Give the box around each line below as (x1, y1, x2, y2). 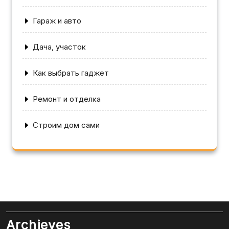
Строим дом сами (33, 120, 100, 130)
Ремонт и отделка (33, 94, 101, 104)
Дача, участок (33, 41, 86, 52)
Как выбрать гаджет (33, 67, 109, 78)
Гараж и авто (33, 15, 81, 26)
